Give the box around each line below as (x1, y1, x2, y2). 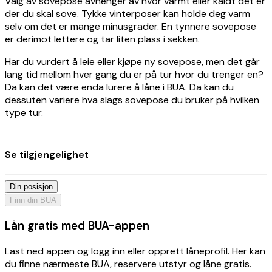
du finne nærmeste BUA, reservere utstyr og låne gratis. (5, 257, 251, 270)
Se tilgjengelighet (5, 148, 89, 161)
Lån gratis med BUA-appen (5, 217, 149, 233)
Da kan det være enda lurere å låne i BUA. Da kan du (5, 80, 234, 93)
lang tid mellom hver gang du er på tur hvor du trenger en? (5, 67, 263, 81)
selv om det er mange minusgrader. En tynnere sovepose (5, 19, 256, 33)
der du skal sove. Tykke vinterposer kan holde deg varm (5, 7, 250, 20)
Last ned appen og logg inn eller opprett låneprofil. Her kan (5, 244, 265, 257)
